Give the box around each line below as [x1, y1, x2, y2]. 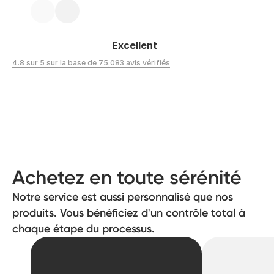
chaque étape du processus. [12, 222, 155, 236]
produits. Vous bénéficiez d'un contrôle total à [12, 206, 245, 220]
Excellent [112, 39, 157, 52]
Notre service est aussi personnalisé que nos [12, 190, 233, 204]
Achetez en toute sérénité [12, 166, 242, 190]
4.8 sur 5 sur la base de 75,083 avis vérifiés [12, 58, 170, 68]
